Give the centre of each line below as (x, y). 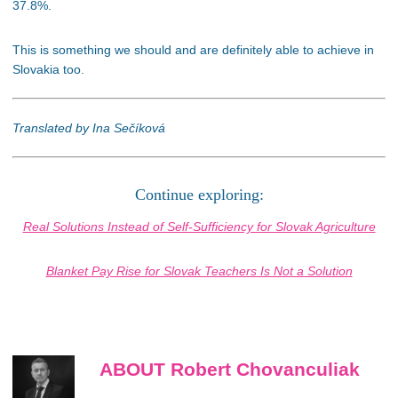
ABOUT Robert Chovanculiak (230, 369)
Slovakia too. (48, 70)
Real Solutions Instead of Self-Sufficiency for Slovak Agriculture (199, 226)
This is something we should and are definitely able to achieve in (193, 50)
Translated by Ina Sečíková (89, 128)
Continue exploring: (199, 194)
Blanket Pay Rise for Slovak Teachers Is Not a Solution (199, 271)
